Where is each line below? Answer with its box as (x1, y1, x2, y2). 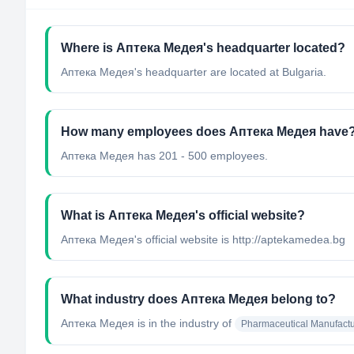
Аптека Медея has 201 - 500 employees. (61, 149, 268, 162)
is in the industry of (134, 317, 232, 330)
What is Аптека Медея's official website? (61, 209, 305, 222)
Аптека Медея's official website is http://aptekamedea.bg (61, 233, 345, 246)
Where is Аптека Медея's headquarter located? (61, 41, 345, 55)
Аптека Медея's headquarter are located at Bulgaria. (61, 66, 326, 78)
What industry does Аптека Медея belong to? (61, 292, 336, 306)
